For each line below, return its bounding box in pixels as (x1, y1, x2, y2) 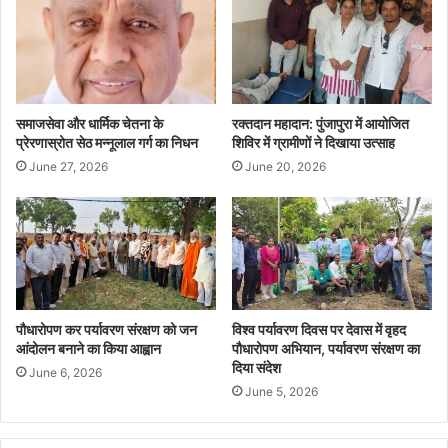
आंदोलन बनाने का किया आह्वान (16, 339, 161, 357)
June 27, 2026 (29, 158, 108, 174)
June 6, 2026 (29, 364, 102, 380)
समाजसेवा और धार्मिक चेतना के (16, 114, 163, 132)
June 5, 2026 (245, 383, 318, 399)
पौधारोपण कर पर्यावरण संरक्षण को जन (16, 320, 197, 338)
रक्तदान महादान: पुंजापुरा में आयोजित (232, 114, 409, 132)
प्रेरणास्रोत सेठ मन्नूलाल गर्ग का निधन (16, 133, 198, 151)
